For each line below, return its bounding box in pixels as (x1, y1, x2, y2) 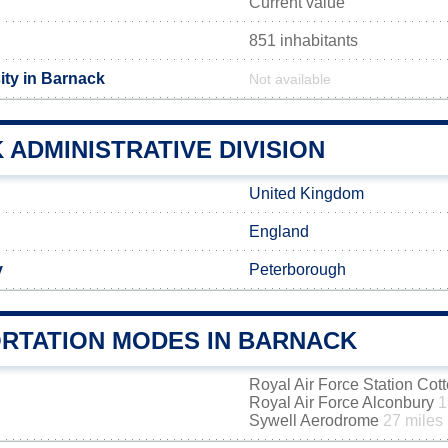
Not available (249, 72, 331, 87)
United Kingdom (249, 185, 364, 202)
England (249, 223, 309, 240)
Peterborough (249, 261, 346, 278)
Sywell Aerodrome (249, 412, 383, 429)
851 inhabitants (249, 32, 358, 49)
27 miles (383, 412, 443, 429)
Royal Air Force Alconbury (249, 394, 438, 411)
